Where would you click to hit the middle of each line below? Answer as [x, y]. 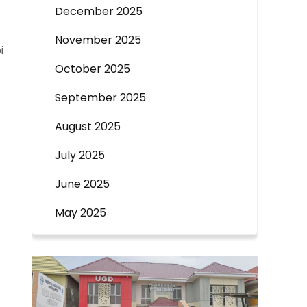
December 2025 [99, 11]
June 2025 [82, 184]
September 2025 [100, 98]
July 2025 [80, 155]
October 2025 [93, 69]
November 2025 [98, 40]
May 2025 [81, 213]
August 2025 [88, 126]
